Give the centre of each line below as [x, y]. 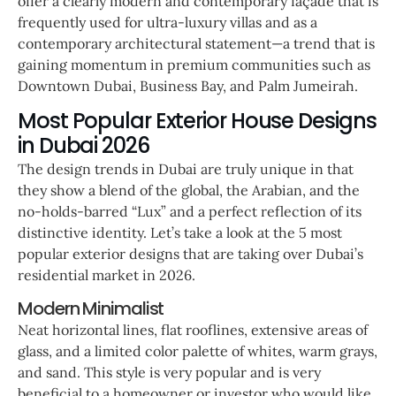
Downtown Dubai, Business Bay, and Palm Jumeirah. [190, 85]
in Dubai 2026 [84, 146]
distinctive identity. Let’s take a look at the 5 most [180, 233]
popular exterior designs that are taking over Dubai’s [190, 254]
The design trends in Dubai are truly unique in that [186, 169]
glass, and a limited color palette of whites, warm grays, [198, 351]
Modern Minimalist [91, 309]
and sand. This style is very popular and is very [169, 373]
